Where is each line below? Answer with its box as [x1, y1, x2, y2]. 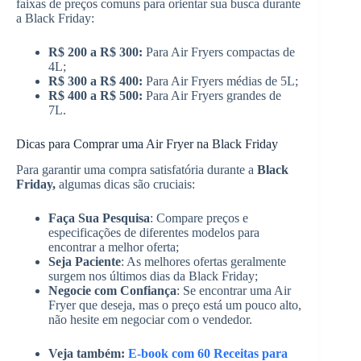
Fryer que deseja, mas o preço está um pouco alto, [48, 298, 301, 313]
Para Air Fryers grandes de [143, 88, 281, 102]
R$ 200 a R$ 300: [48, 44, 143, 59]
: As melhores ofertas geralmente [121, 255, 286, 269]
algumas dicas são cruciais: [59, 177, 195, 192]
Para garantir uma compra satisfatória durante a [16, 163, 257, 177]
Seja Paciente [48, 255, 121, 269]
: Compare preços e [150, 211, 248, 226]
